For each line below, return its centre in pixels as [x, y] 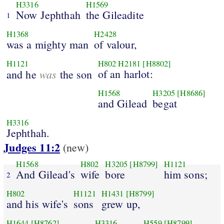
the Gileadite [115, 14]
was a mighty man [47, 44]
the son [74, 74]
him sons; [186, 174]
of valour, [115, 44]
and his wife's [37, 203]
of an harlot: [125, 73]
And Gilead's [45, 174]
